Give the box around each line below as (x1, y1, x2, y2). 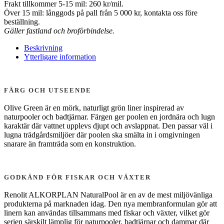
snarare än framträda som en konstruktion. (4, 139, 136, 148)
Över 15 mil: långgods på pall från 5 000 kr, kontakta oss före (4, 8, 197, 17)
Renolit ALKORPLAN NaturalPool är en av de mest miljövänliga (4, 190, 212, 199)
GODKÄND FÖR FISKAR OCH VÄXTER (4, 173, 151, 181)
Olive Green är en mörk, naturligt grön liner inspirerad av (4, 103, 184, 112)
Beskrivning (24, 43, 62, 52)
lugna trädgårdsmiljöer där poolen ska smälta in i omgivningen (4, 130, 200, 139)
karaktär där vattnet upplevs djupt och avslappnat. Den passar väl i (4, 121, 212, 130)
